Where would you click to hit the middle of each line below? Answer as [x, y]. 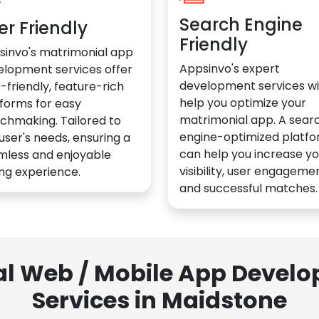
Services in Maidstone [159, 300]
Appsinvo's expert [230, 68]
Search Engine [241, 24]
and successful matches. [249, 188]
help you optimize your [243, 103]
